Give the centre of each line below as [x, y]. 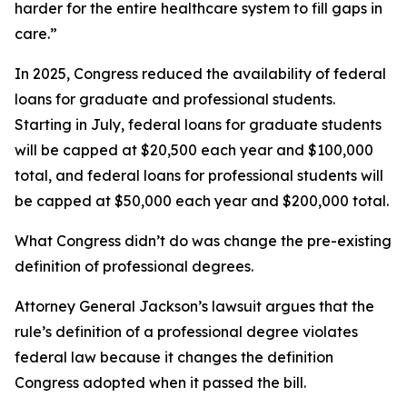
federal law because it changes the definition [174, 357]
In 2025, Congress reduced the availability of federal [200, 74]
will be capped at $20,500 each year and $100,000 [194, 150]
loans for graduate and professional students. [175, 99]
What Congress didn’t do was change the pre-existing [203, 241]
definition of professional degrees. [134, 266]
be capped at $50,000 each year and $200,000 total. [202, 201]
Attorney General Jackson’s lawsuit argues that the [194, 306]
